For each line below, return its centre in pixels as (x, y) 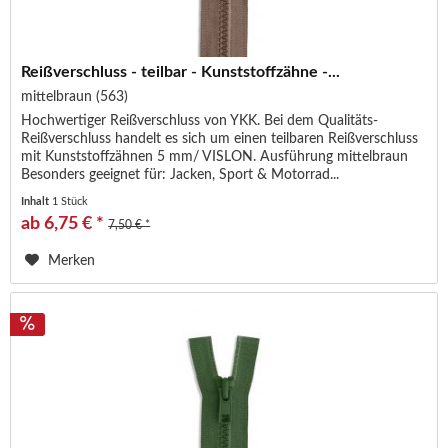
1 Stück (70, 201)
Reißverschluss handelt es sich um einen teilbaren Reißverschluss (220, 138)
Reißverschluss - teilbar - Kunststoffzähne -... (181, 71)
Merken (72, 260)
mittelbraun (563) (75, 96)
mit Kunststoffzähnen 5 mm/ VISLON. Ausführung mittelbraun (215, 156)
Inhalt (37, 201)
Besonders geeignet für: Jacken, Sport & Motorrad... (180, 174)
